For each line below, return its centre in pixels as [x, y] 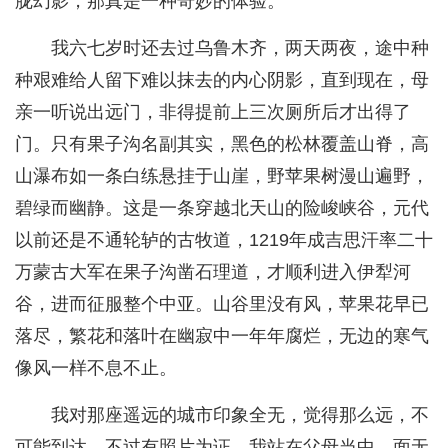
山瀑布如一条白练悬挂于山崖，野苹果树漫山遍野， [222, 176]
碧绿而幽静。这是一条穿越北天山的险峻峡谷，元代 [222, 208]
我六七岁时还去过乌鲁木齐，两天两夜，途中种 [240, 48]
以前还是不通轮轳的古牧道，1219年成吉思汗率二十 [224, 240]
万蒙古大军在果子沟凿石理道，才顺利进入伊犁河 [213, 272]
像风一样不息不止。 [96, 368]
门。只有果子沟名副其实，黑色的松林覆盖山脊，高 [222, 144]
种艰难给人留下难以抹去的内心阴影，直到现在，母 [222, 80]
